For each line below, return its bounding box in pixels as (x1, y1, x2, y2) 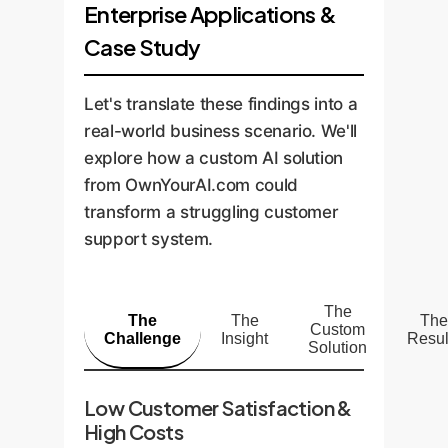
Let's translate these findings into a (84, 93, 358, 114)
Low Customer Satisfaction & (84, 395, 352, 420)
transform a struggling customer (84, 201, 339, 222)
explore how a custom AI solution (84, 147, 344, 168)
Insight (221, 330, 268, 347)
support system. (84, 228, 213, 249)
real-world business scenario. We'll (84, 120, 358, 141)
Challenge (104, 330, 181, 347)
